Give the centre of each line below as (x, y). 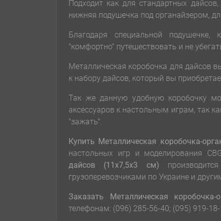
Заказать (89, 197)
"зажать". (87, 122)
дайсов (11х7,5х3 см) (114, 165)
